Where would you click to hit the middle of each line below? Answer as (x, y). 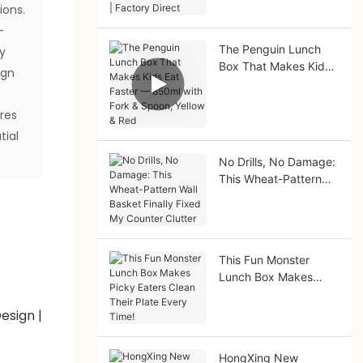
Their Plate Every (263, 310)
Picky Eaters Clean (268, 293)
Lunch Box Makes (265, 276)
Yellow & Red (252, 117)
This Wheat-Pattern (270, 178)
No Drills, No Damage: (277, 161)
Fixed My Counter (265, 212)
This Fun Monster (264, 259)
